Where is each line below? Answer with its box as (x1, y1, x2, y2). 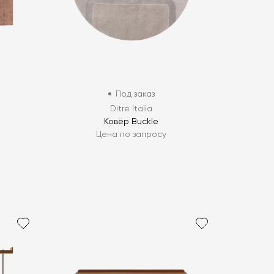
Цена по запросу (96, 130, 167, 139)
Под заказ (115, 89, 155, 98)
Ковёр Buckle (104, 117, 159, 126)
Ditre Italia (110, 104, 153, 113)
